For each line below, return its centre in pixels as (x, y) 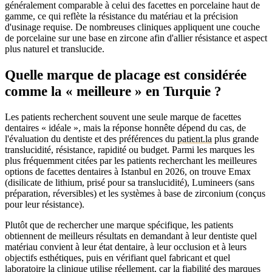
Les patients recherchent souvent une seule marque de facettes (123, 117)
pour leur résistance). (45, 204)
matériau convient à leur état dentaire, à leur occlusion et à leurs (126, 246)
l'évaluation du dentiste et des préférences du (91, 138)
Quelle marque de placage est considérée (126, 75)
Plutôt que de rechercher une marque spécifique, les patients (119, 225)
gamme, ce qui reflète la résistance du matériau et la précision (121, 16)
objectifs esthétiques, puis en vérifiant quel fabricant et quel (117, 257)
